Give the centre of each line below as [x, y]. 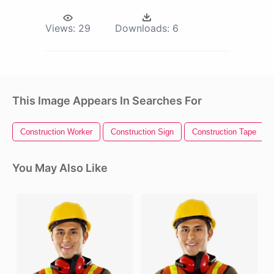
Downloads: [142, 28]
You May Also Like [60, 168]
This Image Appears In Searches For [107, 101]
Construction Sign [142, 132]
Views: [60, 28]
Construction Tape [224, 132]
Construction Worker [56, 132]
